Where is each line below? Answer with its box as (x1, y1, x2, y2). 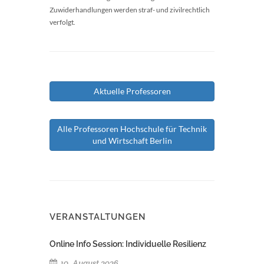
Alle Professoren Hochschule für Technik (57, 124, 207, 134)
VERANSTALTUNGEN (49, 212, 146, 222)
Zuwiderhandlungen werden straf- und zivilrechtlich (49, 5, 210, 14)
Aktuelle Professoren (93, 86, 171, 96)
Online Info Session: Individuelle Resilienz (49, 239, 206, 249)
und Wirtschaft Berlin (92, 136, 172, 146)
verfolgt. (49, 18, 75, 27)
